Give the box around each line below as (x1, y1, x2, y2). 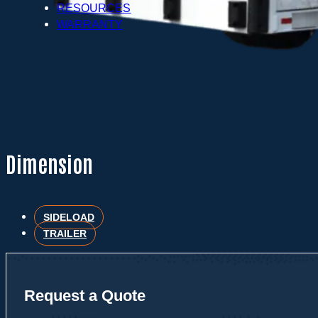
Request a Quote (23, 286, 146, 305)
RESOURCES (57, 1, 131, 15)
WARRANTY (57, 18, 124, 31)
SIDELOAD (43, 212, 94, 224)
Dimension (6, 149, 93, 177)
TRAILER (43, 228, 87, 240)
